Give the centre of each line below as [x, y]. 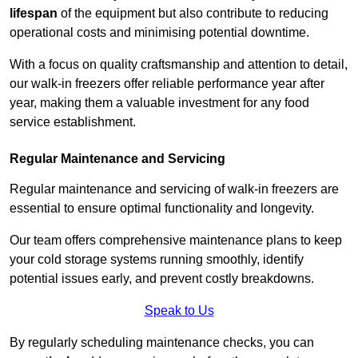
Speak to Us [179, 311]
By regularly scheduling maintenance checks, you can [162, 343]
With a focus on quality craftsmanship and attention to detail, [179, 65]
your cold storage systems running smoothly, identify [157, 260]
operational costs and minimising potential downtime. [161, 33]
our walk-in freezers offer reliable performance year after [167, 84]
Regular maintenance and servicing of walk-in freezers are [174, 189]
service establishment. [73, 122]
